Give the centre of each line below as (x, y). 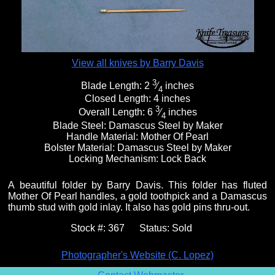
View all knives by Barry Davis (137, 63)
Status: (156, 228)
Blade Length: (113, 86)
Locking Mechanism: (115, 158)
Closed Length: (119, 99)
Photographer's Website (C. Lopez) (137, 255)
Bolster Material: (80, 147)
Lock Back (184, 158)
